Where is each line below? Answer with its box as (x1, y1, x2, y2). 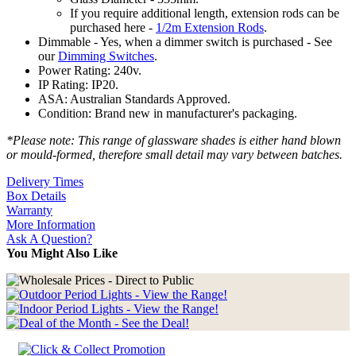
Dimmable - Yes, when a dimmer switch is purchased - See (38, 35, 332, 49)
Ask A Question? (6, 232, 92, 246)
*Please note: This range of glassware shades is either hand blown (6, 133, 341, 148)
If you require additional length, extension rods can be (70, 6, 339, 21)
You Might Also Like (6, 246, 118, 261)
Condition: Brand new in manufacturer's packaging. (38, 106, 297, 121)
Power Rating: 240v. (38, 64, 141, 78)
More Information (6, 218, 95, 232)
